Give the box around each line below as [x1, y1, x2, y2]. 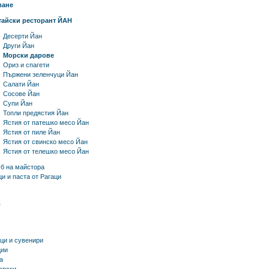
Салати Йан [3, 80, 39, 88]
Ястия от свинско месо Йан [3, 138, 88, 145]
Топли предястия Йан [3, 109, 68, 116]
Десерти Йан [3, 32, 42, 40]
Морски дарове [3, 52, 54, 59]
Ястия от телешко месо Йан [3, 148, 89, 155]
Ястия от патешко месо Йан [3, 119, 89, 126]
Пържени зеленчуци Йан [3, 71, 78, 78]
